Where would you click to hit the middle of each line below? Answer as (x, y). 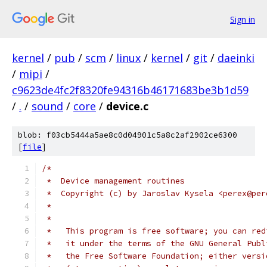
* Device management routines (113, 181)
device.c (127, 106)
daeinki (236, 58)
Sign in (243, 19)
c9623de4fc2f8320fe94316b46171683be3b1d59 (130, 90)
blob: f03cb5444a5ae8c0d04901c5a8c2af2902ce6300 (128, 135)
